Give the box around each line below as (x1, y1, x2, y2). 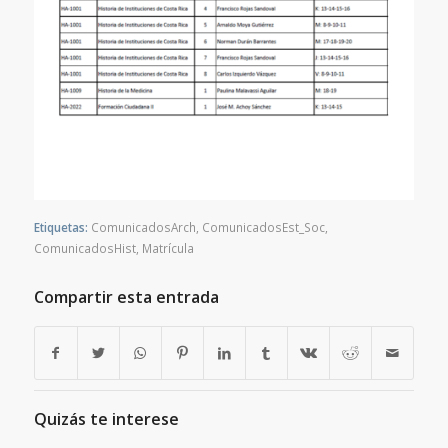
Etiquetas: (33, 219, 88, 236)
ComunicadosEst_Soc (201, 219, 325, 236)
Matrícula (141, 240, 194, 257)
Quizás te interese (33, 408, 179, 431)
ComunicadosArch (90, 219, 196, 236)
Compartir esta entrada (33, 286, 219, 309)
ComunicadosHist (33, 240, 136, 257)
